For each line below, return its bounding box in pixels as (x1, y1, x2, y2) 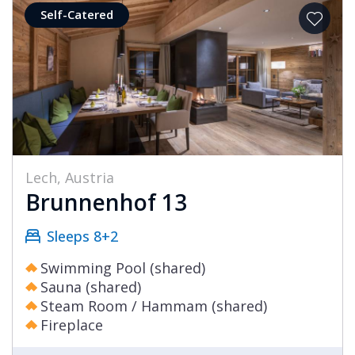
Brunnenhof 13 (25, 187, 187, 218)
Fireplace (40, 315, 103, 335)
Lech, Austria (25, 168, 114, 188)
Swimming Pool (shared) (40, 258, 205, 278)
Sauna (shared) (40, 277, 141, 297)
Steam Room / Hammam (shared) (40, 296, 267, 316)
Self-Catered (40, 6, 113, 23)
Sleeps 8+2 (47, 227, 118, 246)
